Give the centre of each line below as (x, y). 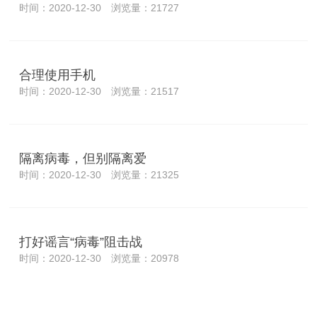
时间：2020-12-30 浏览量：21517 (99, 91)
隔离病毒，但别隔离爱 (83, 158)
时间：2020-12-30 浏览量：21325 (99, 175)
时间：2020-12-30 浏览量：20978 (99, 258)
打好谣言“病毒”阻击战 (81, 242)
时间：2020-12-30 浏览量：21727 (99, 8)
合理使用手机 (58, 75)
